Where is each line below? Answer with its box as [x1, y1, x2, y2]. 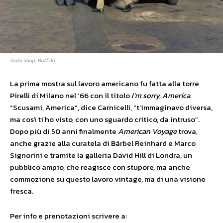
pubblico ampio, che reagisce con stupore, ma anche [10, 161, 190, 173]
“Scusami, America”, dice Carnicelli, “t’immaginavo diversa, [10, 101, 213, 113]
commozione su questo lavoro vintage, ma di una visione [10, 173, 206, 185]
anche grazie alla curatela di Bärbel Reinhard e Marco [10, 137, 196, 149]
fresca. [10, 185, 33, 197]
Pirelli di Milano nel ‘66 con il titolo [10, 89, 131, 101]
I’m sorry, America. [131, 89, 192, 101]
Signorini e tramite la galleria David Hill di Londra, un [10, 149, 192, 161]
